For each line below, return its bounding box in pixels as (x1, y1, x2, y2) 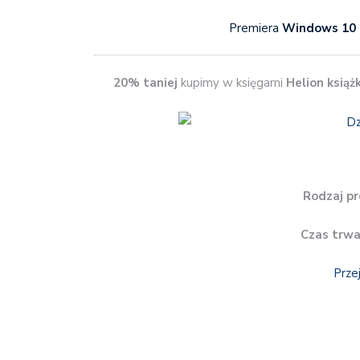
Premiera (229, 19, 283, 36)
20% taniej (112, 75, 178, 92)
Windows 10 (282, 19, 357, 36)
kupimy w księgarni (177, 75, 286, 92)
